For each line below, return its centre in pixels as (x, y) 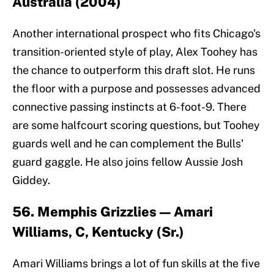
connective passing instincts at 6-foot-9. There (129, 107)
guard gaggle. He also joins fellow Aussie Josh (128, 162)
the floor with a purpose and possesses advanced (136, 89)
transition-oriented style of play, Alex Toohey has (135, 52)
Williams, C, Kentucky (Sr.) (98, 232)
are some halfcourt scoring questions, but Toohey (136, 125)
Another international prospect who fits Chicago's (136, 34)
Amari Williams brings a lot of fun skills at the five (136, 264)
